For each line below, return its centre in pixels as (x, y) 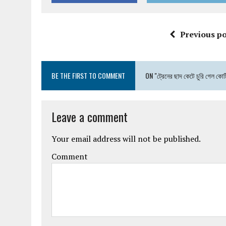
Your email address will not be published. (126, 139)
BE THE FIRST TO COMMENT (88, 75)
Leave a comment (90, 117)
